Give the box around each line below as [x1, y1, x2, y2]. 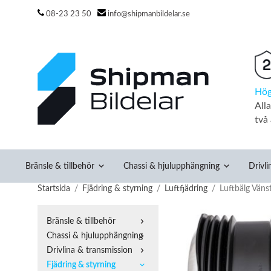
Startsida [38, 184, 70, 193]
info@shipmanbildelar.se [108, 10, 190, 18]
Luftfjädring [165, 184, 207, 193]
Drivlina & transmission [47, 246, 132, 255]
